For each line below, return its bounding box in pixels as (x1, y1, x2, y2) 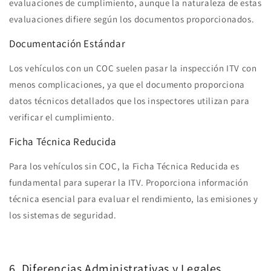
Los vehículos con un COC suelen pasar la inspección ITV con (9, 62, 257, 74)
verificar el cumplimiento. (9, 111, 115, 123)
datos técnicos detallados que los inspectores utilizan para (9, 94, 250, 106)
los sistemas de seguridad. (9, 209, 117, 221)
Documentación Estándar (9, 36, 126, 50)
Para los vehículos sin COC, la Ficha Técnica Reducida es (9, 160, 240, 172)
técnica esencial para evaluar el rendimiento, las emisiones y (9, 192, 258, 204)
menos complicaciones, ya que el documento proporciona (9, 78, 245, 90)
